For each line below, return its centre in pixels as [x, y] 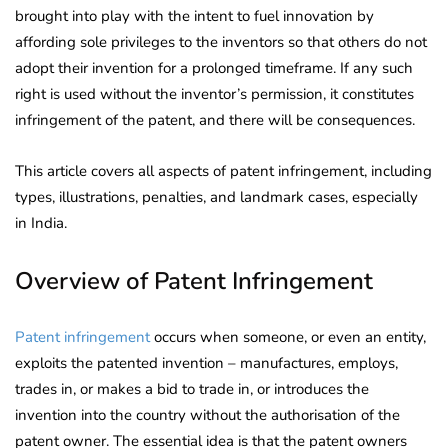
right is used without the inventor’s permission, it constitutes [214, 93]
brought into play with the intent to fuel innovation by [194, 15]
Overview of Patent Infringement [194, 280]
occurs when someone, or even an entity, [288, 336]
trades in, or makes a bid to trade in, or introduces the [192, 388]
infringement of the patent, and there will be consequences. [215, 119]
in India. [41, 222]
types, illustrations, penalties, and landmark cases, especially [216, 196]
